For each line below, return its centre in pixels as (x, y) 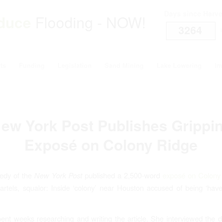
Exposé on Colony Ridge (111, 144)
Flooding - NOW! (88, 22)
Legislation (75, 65)
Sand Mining (124, 65)
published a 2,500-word (122, 175)
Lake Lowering (179, 65)
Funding (32, 65)
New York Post (58, 175)
